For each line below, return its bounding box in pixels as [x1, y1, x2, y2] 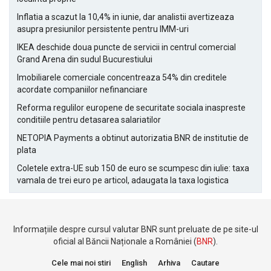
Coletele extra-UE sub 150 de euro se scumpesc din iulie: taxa [17, 163, 249, 173]
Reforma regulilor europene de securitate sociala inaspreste [17, 103, 246, 113]
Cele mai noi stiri [51, 258, 111, 267]
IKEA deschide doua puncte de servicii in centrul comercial [17, 42, 236, 52]
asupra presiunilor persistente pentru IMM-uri [17, 24, 189, 34]
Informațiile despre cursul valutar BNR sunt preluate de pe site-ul [13, 224, 258, 234]
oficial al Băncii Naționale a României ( [53, 237, 197, 246]
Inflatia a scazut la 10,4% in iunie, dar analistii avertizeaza [17, 12, 234, 22]
